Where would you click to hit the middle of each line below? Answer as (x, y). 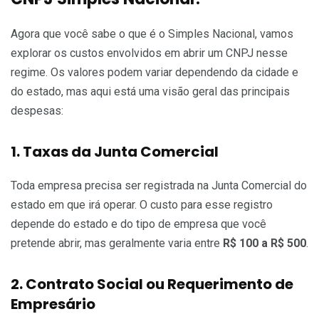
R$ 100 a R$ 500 (265, 244)
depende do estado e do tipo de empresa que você (138, 224)
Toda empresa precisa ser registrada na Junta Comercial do (159, 186)
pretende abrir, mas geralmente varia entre (117, 244)
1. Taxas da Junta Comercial (115, 152)
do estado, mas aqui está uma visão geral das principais (150, 92)
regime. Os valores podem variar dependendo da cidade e (155, 73)
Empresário (53, 304)
